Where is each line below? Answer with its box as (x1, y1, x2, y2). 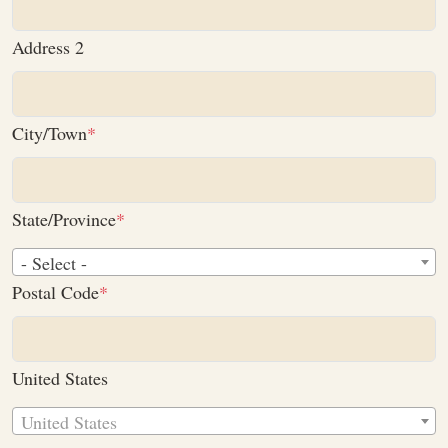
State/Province (12, 206, 116, 231)
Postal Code (12, 279, 99, 304)
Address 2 (12, 34, 84, 59)
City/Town (12, 120, 87, 145)
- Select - (21, 250, 87, 275)
